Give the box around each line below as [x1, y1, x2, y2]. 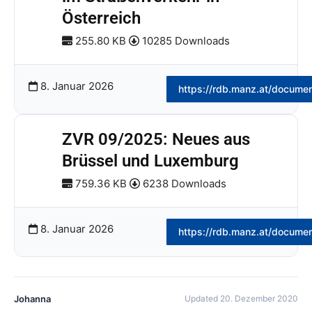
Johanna [14, 293, 51, 304]
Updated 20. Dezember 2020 [185, 293, 298, 304]
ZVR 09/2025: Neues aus [62, 130, 250, 149]
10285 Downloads [139, 34, 230, 47]
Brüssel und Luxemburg [62, 151, 239, 171]
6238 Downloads [140, 177, 226, 190]
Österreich [62, 8, 141, 28]
